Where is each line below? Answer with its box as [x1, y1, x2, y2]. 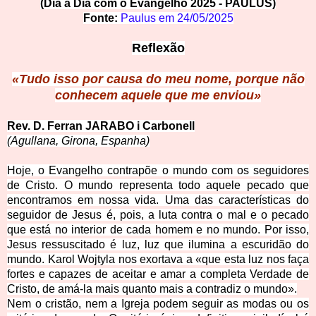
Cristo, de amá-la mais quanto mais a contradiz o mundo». [7, 283, 297, 296]
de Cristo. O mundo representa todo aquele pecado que [7, 179, 309, 192]
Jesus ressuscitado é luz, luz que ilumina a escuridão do [7, 238, 309, 251]
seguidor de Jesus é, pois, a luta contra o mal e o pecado [7, 209, 309, 221]
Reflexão [131, 41, 185, 56]
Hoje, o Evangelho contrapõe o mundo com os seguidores [7, 164, 309, 177]
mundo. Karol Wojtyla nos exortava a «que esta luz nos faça [7, 253, 309, 266]
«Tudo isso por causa [11, 72, 146, 87]
